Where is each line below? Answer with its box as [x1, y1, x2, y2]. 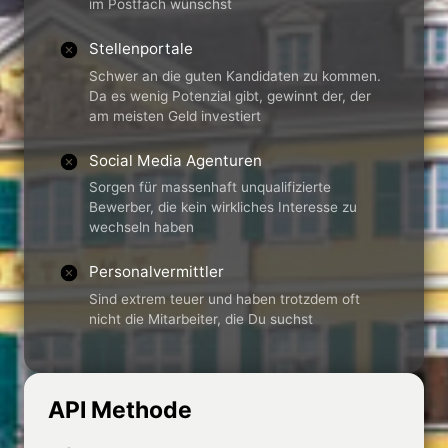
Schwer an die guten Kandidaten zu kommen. [89, 67, 382, 84]
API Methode [48, 395, 192, 424]
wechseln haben [89, 219, 195, 236]
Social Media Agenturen [89, 150, 263, 170]
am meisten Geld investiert [89, 107, 262, 124]
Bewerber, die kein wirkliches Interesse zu [89, 199, 358, 216]
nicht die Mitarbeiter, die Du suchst [89, 310, 314, 327]
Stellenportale [89, 39, 194, 59]
